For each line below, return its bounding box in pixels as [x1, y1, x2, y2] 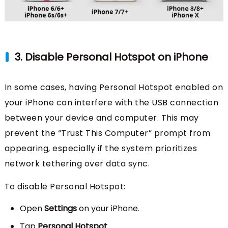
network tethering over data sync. [4, 157, 150, 169]
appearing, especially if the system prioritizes [4, 142, 197, 154]
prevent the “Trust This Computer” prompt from [4, 127, 211, 139]
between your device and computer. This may [4, 111, 199, 124]
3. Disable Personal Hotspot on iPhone [14, 49, 208, 64]
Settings [44, 202, 77, 214]
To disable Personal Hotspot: [4, 180, 126, 192]
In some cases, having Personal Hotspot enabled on [4, 81, 223, 93]
